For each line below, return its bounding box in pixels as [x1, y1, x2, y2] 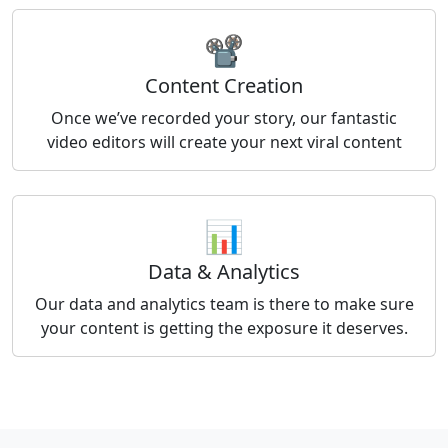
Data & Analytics [148, 257, 300, 285]
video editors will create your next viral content [46, 130, 402, 153]
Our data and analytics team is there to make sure [34, 292, 414, 315]
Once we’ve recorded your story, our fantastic [51, 106, 397, 129]
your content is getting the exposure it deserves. [40, 316, 408, 339]
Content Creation [145, 71, 303, 99]
